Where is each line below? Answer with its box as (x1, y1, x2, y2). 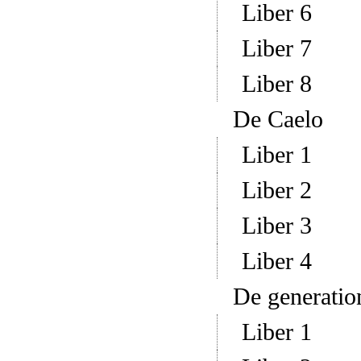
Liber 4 (241, 247, 312, 275)
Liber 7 (241, 35, 312, 62)
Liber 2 (241, 176, 312, 204)
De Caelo (232, 106, 323, 133)
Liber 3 (241, 212, 312, 239)
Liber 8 (241, 70, 312, 98)
